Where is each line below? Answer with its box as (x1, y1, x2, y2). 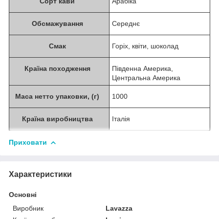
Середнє (112, 19, 140, 27)
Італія (112, 114, 130, 123)
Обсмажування (31, 19, 87, 27)
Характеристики (9, 170, 72, 178)
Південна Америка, (112, 64, 173, 72)
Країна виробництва (22, 114, 97, 123)
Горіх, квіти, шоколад (112, 42, 178, 50)
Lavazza (106, 204, 133, 212)
